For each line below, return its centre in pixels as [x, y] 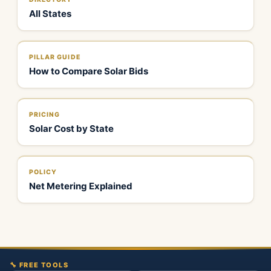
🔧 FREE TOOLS [39, 265]
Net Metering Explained [81, 186]
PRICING [45, 115]
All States [50, 14]
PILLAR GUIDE [55, 57]
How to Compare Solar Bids [89, 71]
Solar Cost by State [71, 129]
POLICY [43, 172]
